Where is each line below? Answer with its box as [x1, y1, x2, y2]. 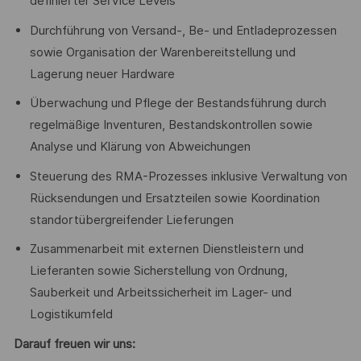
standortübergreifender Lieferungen [29, 212, 234, 227]
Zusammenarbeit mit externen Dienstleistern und [29, 242, 304, 257]
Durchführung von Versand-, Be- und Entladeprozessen [29, 23, 337, 38]
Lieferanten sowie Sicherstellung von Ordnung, [29, 263, 288, 279]
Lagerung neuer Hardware [29, 66, 175, 81]
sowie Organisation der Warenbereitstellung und [29, 44, 296, 60]
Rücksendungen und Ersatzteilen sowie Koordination [29, 190, 320, 205]
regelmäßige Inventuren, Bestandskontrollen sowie [29, 118, 313, 133]
